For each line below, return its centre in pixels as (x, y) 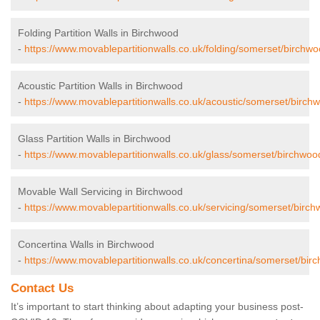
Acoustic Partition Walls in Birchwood (100, 86)
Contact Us (42, 289)
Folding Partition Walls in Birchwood (98, 33)
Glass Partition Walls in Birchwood (94, 139)
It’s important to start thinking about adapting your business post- (157, 307)
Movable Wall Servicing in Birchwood (100, 192)
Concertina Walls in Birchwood (86, 245)
